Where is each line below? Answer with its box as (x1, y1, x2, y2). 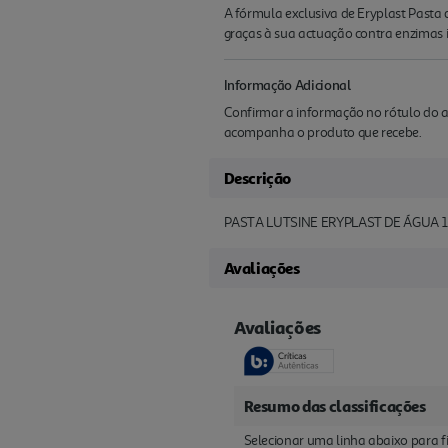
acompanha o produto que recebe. (223, 124, 422, 142)
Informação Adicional (223, 76, 351, 94)
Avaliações (223, 258, 300, 279)
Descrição (223, 168, 291, 189)
